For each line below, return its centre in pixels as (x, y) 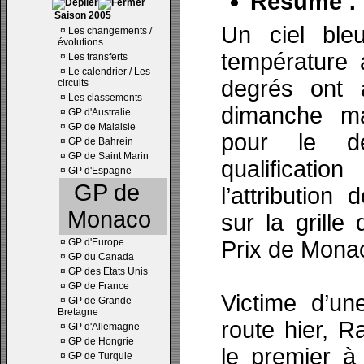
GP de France (99, 286)
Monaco (109, 219)
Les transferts (98, 57)
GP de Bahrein (101, 141)
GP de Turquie (100, 356)
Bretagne (78, 312)
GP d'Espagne (100, 171)
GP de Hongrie (101, 341)
